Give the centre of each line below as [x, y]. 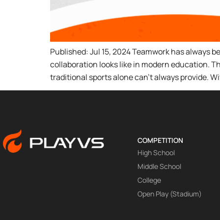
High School [156, 153]
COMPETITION [160, 140]
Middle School [159, 166]
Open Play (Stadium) [170, 194]
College [149, 180]
